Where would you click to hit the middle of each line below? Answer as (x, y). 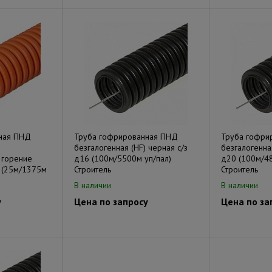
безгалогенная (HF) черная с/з (131, 148)
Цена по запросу (111, 202)
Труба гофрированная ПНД (126, 137)
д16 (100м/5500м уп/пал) (123, 158)
